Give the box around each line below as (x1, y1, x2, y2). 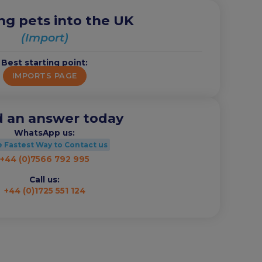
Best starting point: (1, 57, 88, 67)
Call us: (29, 174, 60, 184)
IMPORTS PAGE (12, 71, 77, 80)
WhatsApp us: (14, 127, 75, 137)
